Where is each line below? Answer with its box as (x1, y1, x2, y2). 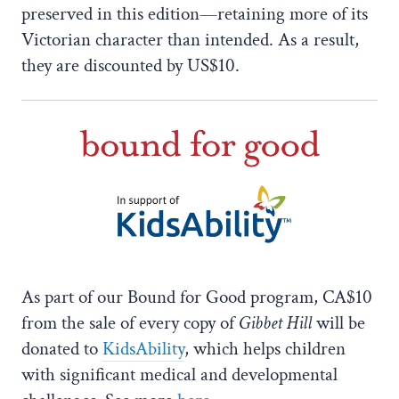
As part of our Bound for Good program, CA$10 (21, 285, 372, 310)
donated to (21, 337, 102, 362)
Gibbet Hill (239, 311, 312, 336)
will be (312, 311, 365, 336)
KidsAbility (102, 337, 184, 362)
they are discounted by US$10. (21, 53, 240, 78)
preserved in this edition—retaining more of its (21, 2, 368, 27)
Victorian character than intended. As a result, (21, 28, 359, 53)
